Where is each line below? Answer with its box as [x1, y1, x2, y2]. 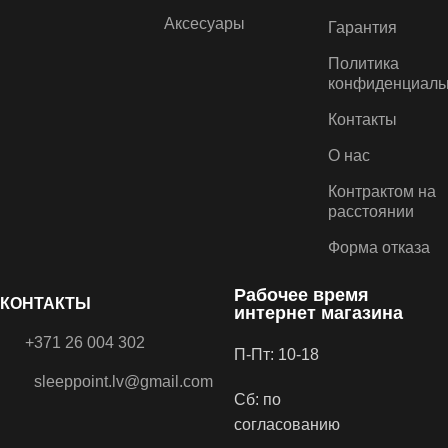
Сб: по [234, 391, 281, 409]
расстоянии [327, 203, 414, 221]
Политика [327, 55, 399, 73]
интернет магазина [234, 303, 403, 324]
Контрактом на [327, 183, 436, 201]
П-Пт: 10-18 [234, 346, 319, 364]
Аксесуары [163, 15, 245, 33]
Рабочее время [234, 285, 369, 306]
